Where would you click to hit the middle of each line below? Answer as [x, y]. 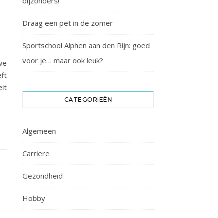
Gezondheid [43, 176]
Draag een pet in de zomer [68, 23]
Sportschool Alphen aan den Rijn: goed [86, 45]
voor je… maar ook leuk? [63, 60]
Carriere [36, 153]
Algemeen [39, 131]
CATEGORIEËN [88, 100]
